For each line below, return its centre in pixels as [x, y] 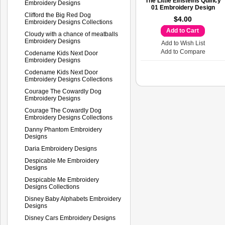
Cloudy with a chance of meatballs [71, 34]
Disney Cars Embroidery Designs [70, 218]
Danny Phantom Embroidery [63, 129]
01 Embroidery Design [183, 8]
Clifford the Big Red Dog [58, 15]
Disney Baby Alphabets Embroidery [73, 199]
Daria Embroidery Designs [61, 148]
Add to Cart [183, 31]
